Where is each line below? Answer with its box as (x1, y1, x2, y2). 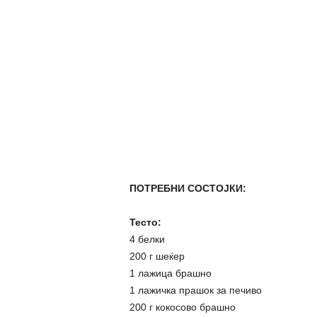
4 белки (129, 234, 165, 245)
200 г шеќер (129, 250, 185, 262)
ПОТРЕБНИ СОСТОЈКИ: (129, 183, 246, 194)
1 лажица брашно (129, 267, 212, 279)
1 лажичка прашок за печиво (129, 284, 262, 296)
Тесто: (129, 217, 161, 228)
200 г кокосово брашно (129, 301, 236, 313)
